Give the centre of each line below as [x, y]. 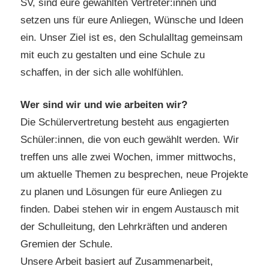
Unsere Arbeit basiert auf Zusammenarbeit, [117, 262]
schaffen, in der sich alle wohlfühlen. [102, 72]
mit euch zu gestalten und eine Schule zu [113, 55]
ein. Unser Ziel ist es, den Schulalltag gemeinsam [131, 37]
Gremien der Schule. [67, 244]
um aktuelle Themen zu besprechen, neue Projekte [134, 175]
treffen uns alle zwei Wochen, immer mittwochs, [128, 157]
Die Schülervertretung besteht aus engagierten [125, 122]
